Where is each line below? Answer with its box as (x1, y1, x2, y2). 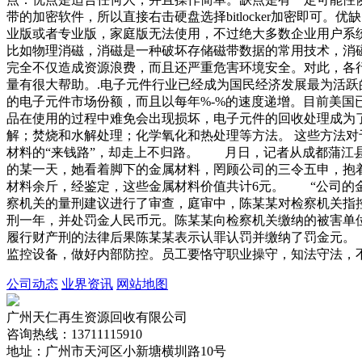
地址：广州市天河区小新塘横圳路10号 (6, 344, 226, 359)
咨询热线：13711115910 (6, 327, 142, 342)
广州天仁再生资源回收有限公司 (6, 310, 187, 325)
